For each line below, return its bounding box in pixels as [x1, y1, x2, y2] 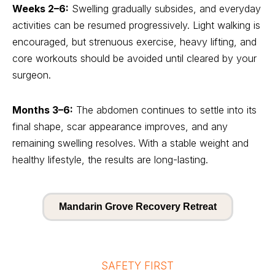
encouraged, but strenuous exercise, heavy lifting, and [12, 36, 257, 48]
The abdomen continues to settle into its [73, 104, 257, 116]
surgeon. [12, 69, 51, 81]
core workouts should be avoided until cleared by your [12, 52, 257, 64]
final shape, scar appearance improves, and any [12, 120, 228, 133]
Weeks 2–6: [12, 2, 69, 15]
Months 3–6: [12, 104, 73, 116]
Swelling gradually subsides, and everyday [69, 2, 261, 15]
